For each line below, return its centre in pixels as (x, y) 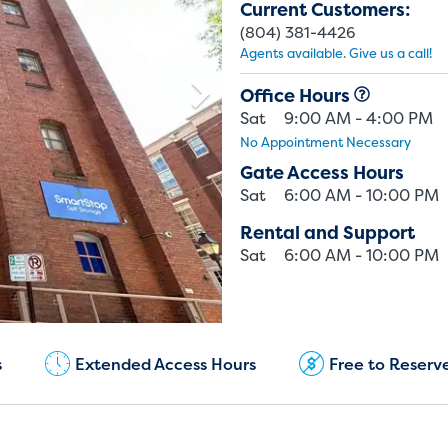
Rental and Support (327, 232)
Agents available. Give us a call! (336, 53)
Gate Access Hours (322, 172)
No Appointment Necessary (325, 142)
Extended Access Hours (166, 363)
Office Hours (297, 95)
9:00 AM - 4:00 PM (358, 118)
